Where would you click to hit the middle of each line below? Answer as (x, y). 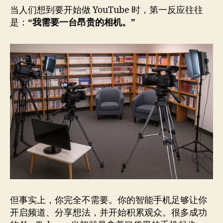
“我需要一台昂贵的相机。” (82, 22)
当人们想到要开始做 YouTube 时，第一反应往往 (107, 10)
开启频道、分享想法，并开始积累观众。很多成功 (109, 213)
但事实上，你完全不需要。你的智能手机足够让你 (109, 201)
